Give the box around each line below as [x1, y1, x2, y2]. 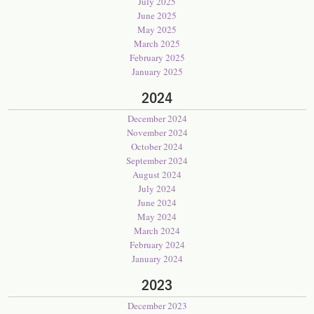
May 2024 [137, 210, 177, 223]
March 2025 [134, 37, 180, 50]
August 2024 [132, 168, 182, 181]
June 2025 [137, 9, 177, 22]
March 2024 [134, 224, 180, 237]
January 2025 [131, 65, 183, 78]
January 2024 [131, 252, 183, 265]
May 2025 [137, 23, 177, 36]
